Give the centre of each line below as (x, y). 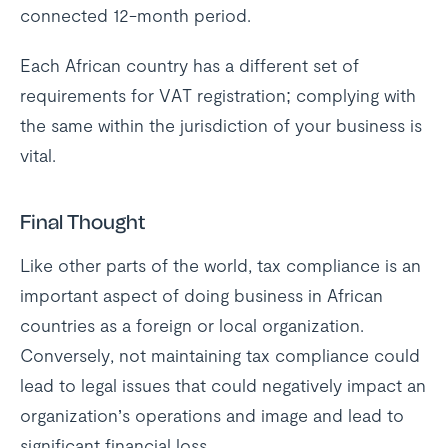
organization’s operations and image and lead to (212, 415)
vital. (38, 155)
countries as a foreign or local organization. (192, 325)
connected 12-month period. (135, 15)
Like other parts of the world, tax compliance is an (220, 265)
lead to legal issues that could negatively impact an (223, 385)
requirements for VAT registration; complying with (218, 95)
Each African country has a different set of (189, 65)
